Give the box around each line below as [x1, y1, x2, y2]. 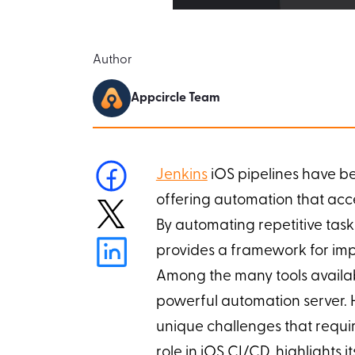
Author [92, 53, 132, 67]
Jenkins [155, 167, 208, 183]
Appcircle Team [130, 91, 220, 105]
